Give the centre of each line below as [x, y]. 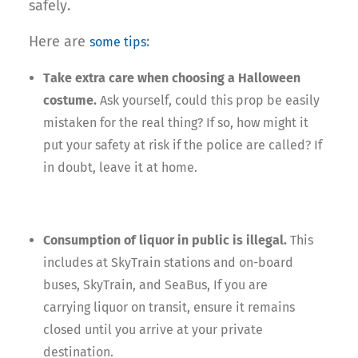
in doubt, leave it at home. [120, 168]
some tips [118, 42]
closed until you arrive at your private [153, 330]
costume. [70, 101]
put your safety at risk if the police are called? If [183, 145]
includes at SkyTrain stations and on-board [168, 263]
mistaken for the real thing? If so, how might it [176, 123]
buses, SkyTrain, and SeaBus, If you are [155, 285]
